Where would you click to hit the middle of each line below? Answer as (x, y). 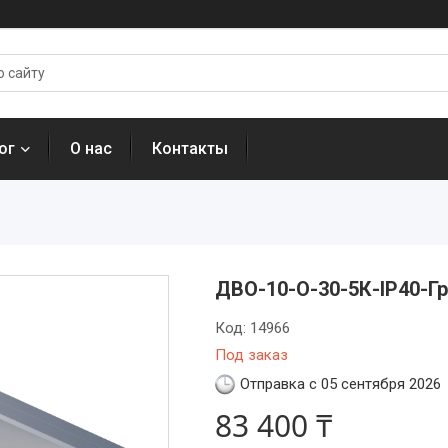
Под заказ (251, 355)
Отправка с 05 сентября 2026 (340, 384)
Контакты (190, 148)
